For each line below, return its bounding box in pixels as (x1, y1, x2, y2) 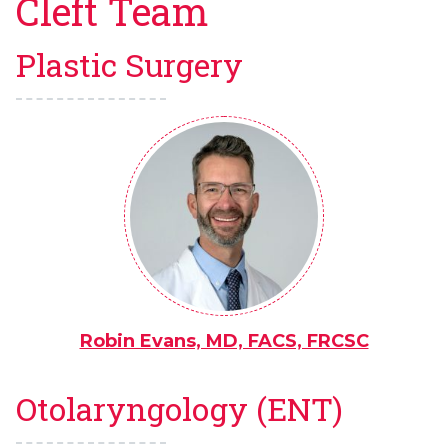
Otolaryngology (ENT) (16, 388, 343, 431)
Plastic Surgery (16, 44, 243, 87)
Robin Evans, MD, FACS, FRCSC (79, 330, 369, 353)
